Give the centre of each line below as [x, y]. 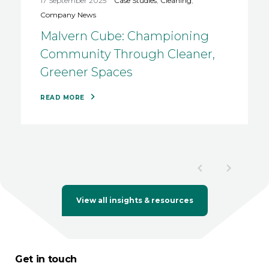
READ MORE [63, 98]
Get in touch [46, 259]
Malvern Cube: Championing [125, 36]
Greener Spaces [86, 72]
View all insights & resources [134, 201]
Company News [68, 15]
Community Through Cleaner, [128, 54]
